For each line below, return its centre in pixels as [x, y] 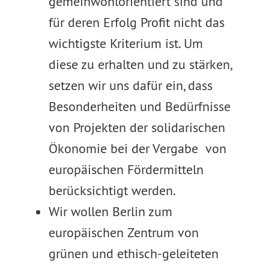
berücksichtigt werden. [112, 190]
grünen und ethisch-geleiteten [133, 253]
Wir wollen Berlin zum [110, 211]
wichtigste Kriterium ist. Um [125, 43]
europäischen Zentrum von [123, 232]
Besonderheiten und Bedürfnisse [139, 106]
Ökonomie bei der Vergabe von [137, 148]
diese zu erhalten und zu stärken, [140, 64]
